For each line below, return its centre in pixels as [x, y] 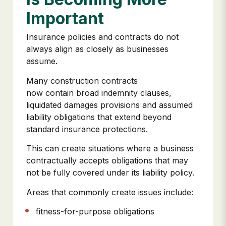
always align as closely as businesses [97, 49]
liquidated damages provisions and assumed [109, 105]
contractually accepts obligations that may [107, 161]
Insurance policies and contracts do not [102, 37]
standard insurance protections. [87, 129]
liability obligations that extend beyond [99, 117]
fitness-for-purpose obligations [97, 211]
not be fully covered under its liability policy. [110, 173]
